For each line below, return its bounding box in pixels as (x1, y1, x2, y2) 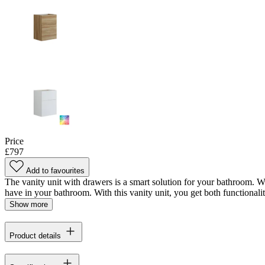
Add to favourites (26, 166, 85, 175)
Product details (9, 231, 61, 241)
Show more (9, 199, 48, 209)
